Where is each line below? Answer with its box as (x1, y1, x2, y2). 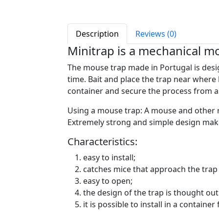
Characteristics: (67, 135, 137, 148)
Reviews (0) (135, 28, 176, 39)
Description (76, 28, 119, 39)
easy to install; (83, 152, 135, 163)
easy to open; (83, 175, 132, 186)
